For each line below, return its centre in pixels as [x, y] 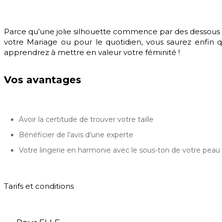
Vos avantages [43, 80]
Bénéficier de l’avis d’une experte [76, 135]
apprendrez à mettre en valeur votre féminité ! [92, 52]
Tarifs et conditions [39, 186]
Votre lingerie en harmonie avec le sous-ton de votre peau [119, 150]
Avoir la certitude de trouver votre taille [86, 119]
